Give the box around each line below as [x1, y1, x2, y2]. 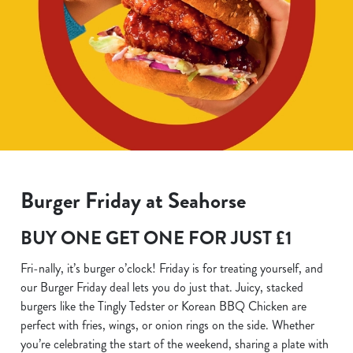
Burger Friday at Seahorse [20, 185, 246, 217]
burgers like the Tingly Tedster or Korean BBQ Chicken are [20, 297, 307, 315]
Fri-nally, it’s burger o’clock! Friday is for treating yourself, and [20, 259, 323, 277]
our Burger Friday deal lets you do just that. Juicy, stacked [20, 278, 303, 296]
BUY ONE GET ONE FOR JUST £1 [20, 225, 292, 251]
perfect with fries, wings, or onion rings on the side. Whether [20, 316, 314, 334]
